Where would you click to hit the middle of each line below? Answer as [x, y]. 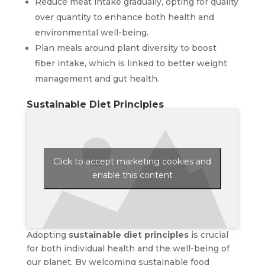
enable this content [132, 175]
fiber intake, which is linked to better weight [131, 63]
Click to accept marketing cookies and [132, 162]
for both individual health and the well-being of [128, 249]
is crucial [208, 235]
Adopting [47, 235]
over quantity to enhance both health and [124, 17]
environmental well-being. [91, 32]
